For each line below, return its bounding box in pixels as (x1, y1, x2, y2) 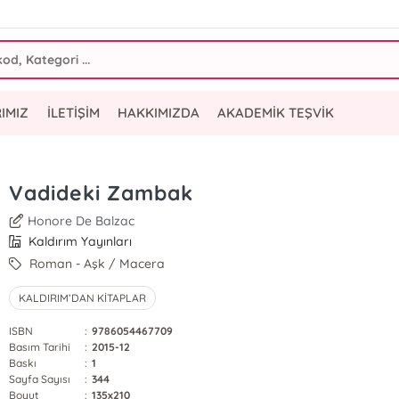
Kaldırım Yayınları (25, 233, 133, 249)
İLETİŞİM (46, 104, 100, 121)
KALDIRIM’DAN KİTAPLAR (18, 291, 147, 305)
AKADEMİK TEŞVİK (216, 104, 334, 121)
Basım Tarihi (8, 340, 71, 354)
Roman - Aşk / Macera (26, 256, 166, 272)
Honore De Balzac (28, 213, 135, 229)
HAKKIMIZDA (117, 104, 199, 121)
